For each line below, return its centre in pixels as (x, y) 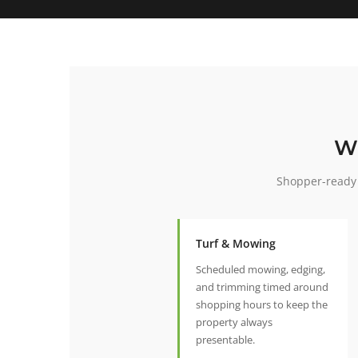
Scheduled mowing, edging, (261, 270)
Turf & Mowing (236, 244)
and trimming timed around (262, 287)
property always (234, 322)
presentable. (225, 340)
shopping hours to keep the (262, 305)
